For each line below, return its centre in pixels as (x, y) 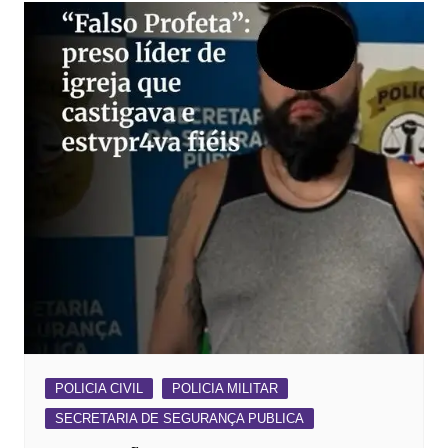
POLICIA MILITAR (224, 388)
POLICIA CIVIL (98, 388)
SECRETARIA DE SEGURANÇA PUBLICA (179, 418)
